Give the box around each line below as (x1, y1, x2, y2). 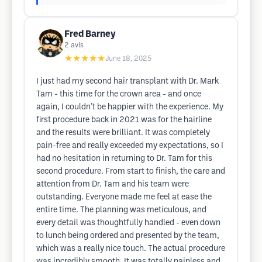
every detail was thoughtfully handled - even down (36, 219, 220, 227)
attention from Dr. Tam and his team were (36, 181, 189, 188)
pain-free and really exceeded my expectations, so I (36, 142, 223, 150)
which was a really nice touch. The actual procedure (36, 245, 225, 253)
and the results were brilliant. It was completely (36, 129, 210, 137)
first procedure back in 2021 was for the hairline (36, 116, 212, 124)
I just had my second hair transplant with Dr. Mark (36, 78, 219, 85)
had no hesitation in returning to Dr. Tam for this (36, 155, 212, 163)
